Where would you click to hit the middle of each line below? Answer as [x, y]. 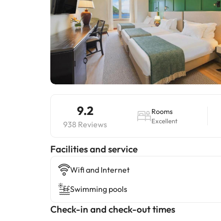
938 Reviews [85, 124]
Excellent [165, 121]
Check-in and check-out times [113, 209]
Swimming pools [99, 189]
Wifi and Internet [100, 170]
